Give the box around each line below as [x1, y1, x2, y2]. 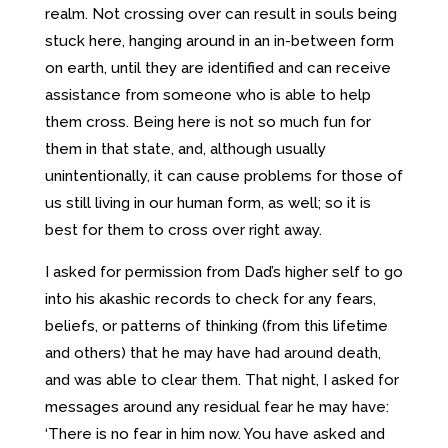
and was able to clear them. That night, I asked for [44, 370, 399, 389]
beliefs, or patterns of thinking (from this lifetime [44, 316, 388, 335]
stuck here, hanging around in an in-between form [44, 31, 394, 50]
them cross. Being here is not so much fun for [44, 112, 371, 131]
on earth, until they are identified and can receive [44, 58, 391, 77]
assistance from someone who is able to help [44, 85, 371, 104]
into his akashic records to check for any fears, [44, 289, 376, 308]
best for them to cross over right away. [44, 220, 322, 239]
